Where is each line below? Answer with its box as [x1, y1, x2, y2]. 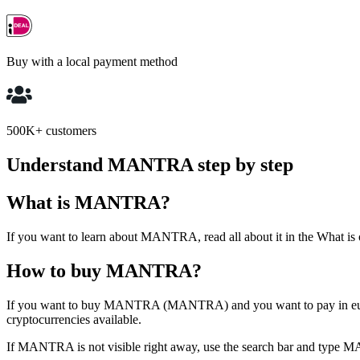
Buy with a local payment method [6, 55, 178, 69]
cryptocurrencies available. [6, 312, 141, 326]
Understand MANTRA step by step [6, 154, 293, 176]
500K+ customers [6, 124, 96, 138]
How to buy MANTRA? [6, 260, 202, 281]
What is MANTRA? [6, 191, 170, 213]
